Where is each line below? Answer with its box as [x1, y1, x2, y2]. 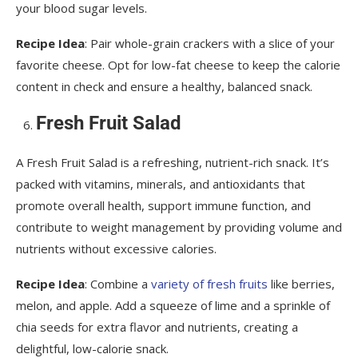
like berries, [268, 276, 335, 292]
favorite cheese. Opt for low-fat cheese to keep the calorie [16, 57, 340, 74]
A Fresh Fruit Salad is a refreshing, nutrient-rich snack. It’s [16, 154, 329, 171]
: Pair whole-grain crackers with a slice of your [85, 35, 335, 52]
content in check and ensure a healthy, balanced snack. [16, 78, 312, 95]
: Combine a [85, 276, 151, 292]
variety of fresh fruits [151, 276, 268, 292]
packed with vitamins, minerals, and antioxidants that [16, 176, 305, 193]
